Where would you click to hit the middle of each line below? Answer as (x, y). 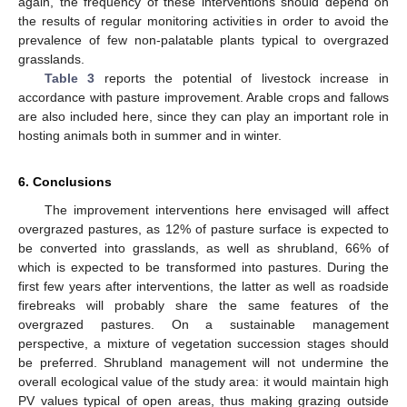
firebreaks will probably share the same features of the (203, 306)
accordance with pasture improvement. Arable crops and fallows (203, 98)
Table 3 (69, 79)
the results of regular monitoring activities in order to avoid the (203, 21)
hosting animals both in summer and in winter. (150, 136)
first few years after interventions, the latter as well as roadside (203, 287)
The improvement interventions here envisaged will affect (216, 210)
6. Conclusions (65, 182)
